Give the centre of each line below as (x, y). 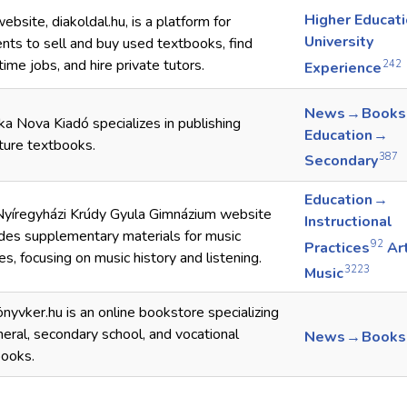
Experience (343, 68)
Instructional (348, 222)
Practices (338, 248)
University (339, 42)
